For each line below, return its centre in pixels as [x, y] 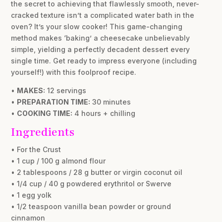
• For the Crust [36, 150]
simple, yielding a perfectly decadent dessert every [101, 50]
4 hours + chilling [104, 113]
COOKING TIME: [45, 113]
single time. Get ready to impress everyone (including [104, 61]
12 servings [66, 91]
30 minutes [111, 102]
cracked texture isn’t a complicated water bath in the [103, 15]
